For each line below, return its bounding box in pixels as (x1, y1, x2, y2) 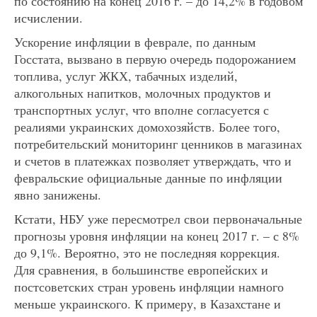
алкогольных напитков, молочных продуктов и (14, 83, 271, 101)
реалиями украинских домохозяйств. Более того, (14, 117, 280, 135)
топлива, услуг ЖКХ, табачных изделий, (14, 67, 238, 84)
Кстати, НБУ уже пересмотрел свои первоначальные (14, 209, 302, 227)
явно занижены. (14, 185, 101, 203)
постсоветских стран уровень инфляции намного (14, 277, 284, 295)
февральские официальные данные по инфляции (14, 168, 282, 186)
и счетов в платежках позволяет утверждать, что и (14, 151, 292, 169)
